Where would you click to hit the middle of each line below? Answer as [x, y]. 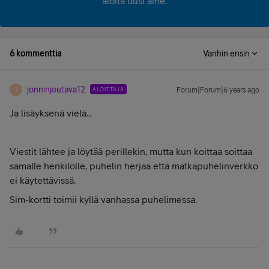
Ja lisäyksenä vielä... [51, 113]
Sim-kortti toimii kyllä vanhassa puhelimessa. [103, 199]
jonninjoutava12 [56, 89]
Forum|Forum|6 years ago [218, 90]
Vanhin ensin [226, 53]
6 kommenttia [35, 53]
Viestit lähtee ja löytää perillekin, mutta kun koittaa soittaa [131, 151]
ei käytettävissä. [43, 180]
